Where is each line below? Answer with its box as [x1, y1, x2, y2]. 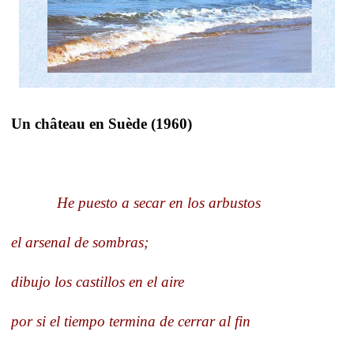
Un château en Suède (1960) [11, 115, 192, 132]
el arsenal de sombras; [11, 233, 149, 250]
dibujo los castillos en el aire [11, 273, 184, 290]
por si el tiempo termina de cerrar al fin [11, 312, 250, 330]
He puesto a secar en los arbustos [57, 194, 261, 211]
